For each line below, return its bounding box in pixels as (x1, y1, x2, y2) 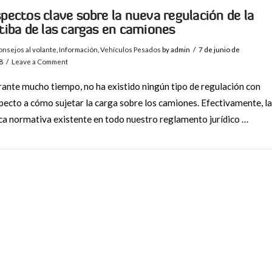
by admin (160, 45, 190, 53)
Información (58, 45, 98, 53)
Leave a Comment (12, 57, 69, 66)
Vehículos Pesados (100, 45, 161, 53)
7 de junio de (199, 45, 240, 53)
